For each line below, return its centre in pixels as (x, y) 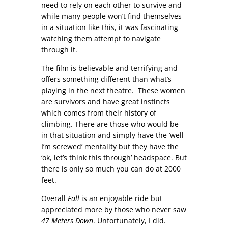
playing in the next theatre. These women (113, 90)
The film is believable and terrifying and (109, 68)
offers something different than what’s (106, 79)
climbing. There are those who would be (110, 124)
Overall (54, 198)
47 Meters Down (67, 220)
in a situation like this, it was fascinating (109, 27)
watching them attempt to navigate (101, 38)
